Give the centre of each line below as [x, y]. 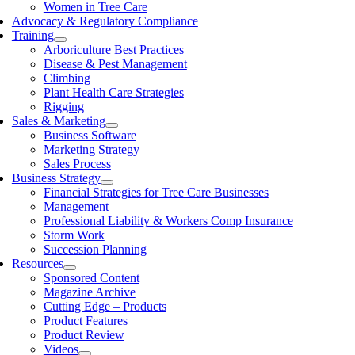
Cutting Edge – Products [105, 306]
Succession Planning [95, 249]
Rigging [63, 107]
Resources [37, 263]
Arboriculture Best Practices [113, 50]
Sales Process [77, 164]
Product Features [85, 321]
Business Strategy [56, 178]
